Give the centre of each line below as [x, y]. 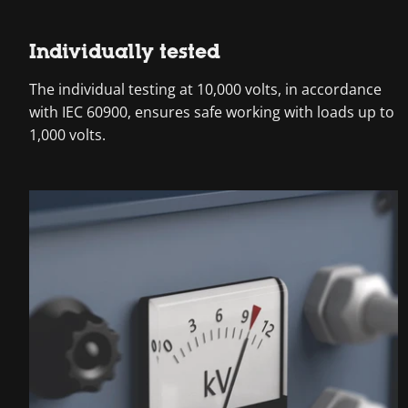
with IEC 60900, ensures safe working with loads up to [212, 112]
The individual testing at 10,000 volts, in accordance [205, 89]
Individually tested [125, 51]
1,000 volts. [67, 134]
